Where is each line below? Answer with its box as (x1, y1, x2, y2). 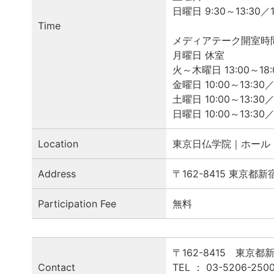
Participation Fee (38, 197, 116, 210)
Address (38, 167, 76, 180)
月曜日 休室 (172, 48, 224, 61)
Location (38, 137, 78, 150)
